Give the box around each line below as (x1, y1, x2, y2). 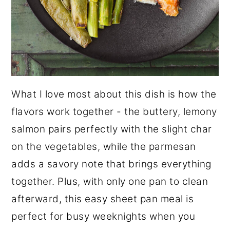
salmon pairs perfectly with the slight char (11, 123, 212, 136)
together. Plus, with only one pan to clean (11, 176, 208, 188)
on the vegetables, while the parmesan (11, 141, 196, 153)
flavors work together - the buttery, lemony (11, 106, 217, 118)
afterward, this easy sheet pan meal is (11, 193, 194, 205)
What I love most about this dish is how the (11, 88, 217, 101)
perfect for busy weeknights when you (11, 210, 196, 223)
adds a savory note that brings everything (11, 158, 212, 170)
